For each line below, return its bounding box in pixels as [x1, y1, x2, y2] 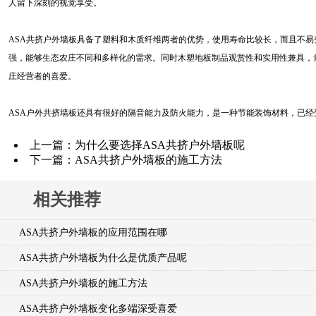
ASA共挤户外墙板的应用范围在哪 [19, 226, 167, 238]
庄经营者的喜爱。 [8, 71, 76, 81]
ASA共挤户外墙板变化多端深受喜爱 [19, 303, 177, 314]
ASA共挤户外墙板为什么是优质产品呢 [19, 252, 187, 263]
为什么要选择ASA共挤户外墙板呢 [74, 138, 245, 151]
